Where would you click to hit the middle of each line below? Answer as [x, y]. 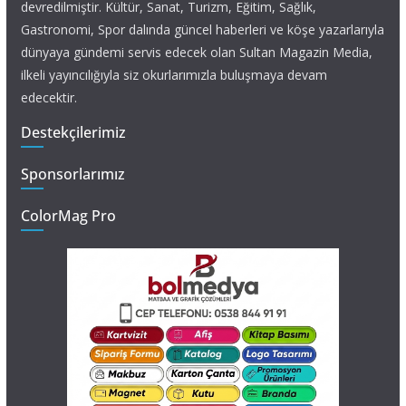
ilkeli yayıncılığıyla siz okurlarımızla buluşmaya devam [174, 75]
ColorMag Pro [68, 216]
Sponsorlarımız [72, 174]
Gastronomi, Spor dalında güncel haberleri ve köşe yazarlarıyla [202, 30]
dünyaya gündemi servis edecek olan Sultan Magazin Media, [196, 53]
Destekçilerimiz [73, 133]
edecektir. [48, 98]
